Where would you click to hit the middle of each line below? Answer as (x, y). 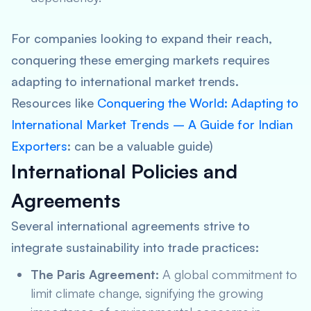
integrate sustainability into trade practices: (135, 247)
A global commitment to (228, 274)
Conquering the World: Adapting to (198, 103)
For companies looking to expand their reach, (142, 38)
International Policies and (124, 171)
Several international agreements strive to (131, 226)
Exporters (39, 146)
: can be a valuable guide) (140, 146)
